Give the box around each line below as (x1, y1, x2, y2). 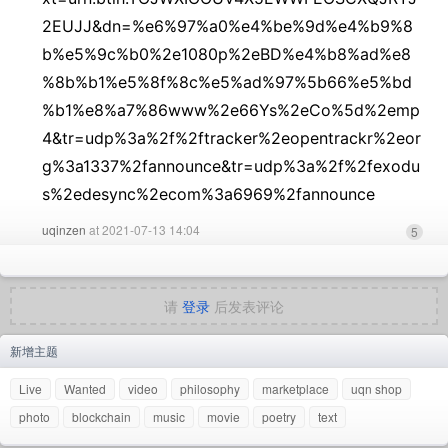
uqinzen (42, 221, 86, 238)
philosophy (180, 380, 240, 397)
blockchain (72, 408, 131, 425)
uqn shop (351, 380, 402, 397)
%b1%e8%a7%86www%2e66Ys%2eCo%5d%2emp (42, 100, 420, 120)
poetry (262, 408, 296, 425)
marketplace (262, 380, 329, 397)
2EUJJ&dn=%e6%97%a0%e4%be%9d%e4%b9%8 (42, 16, 413, 36)
